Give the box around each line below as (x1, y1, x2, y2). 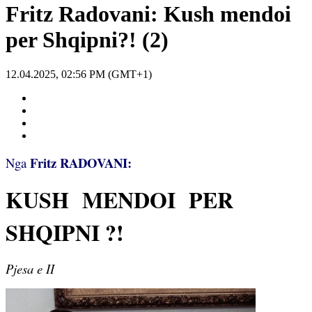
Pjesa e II (6, 259, 54, 277)
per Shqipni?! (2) (6, 27, 169, 53)
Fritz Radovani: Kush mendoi (6, 1, 291, 27)
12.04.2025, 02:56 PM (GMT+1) (6, 68, 152, 80)
